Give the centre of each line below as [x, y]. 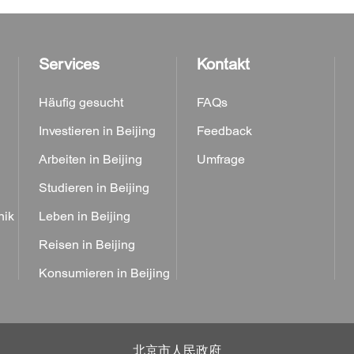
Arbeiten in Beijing [90, 160]
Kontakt [223, 64]
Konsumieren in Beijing [104, 273]
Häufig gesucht [81, 103]
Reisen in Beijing [87, 245]
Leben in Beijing [85, 217]
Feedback [224, 131]
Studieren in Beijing [94, 188]
